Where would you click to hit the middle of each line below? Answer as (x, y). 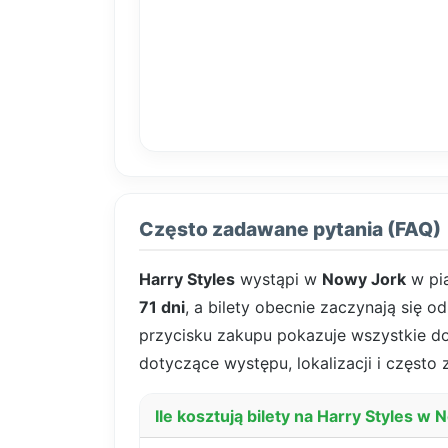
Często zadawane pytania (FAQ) (290, 229)
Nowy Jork (364, 279)
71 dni (162, 307)
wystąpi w (278, 279)
